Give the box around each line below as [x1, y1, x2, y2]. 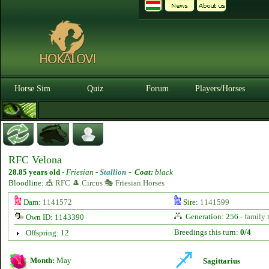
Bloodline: [8, 178, 46, 187]
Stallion [100, 168, 126, 177]
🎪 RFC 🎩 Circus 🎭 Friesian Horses [46, 178, 165, 187]
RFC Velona [8, 154, 62, 166]
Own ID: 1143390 [23, 213, 84, 222]
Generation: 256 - [183, 212, 244, 221]
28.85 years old [8, 168, 60, 177]
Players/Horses [195, 84, 245, 93]
